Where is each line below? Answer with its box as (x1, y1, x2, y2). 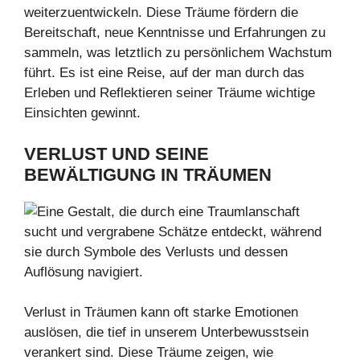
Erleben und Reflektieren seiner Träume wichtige (24, 85, 315, 101)
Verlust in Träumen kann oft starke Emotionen (24, 305, 298, 321)
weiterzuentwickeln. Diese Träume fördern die (24, 5, 298, 21)
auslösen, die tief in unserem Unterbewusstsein (24, 325, 309, 341)
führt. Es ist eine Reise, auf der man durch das (24, 65, 305, 81)
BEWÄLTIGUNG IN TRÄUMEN (24, 164, 272, 185)
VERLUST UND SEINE (24, 143, 209, 164)
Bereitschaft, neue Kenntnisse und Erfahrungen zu (24, 25, 325, 41)
